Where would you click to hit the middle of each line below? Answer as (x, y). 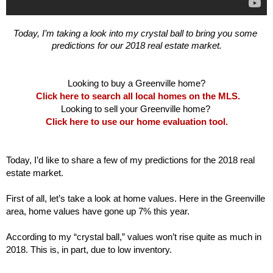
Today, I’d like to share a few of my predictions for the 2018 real (130, 160)
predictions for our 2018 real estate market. (136, 45)
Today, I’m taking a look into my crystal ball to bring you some (135, 33)
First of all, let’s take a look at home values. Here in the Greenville (136, 198)
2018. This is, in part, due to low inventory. (90, 250)
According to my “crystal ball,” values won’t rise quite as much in (134, 237)
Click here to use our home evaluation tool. (136, 122)
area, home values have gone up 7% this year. (99, 211)
